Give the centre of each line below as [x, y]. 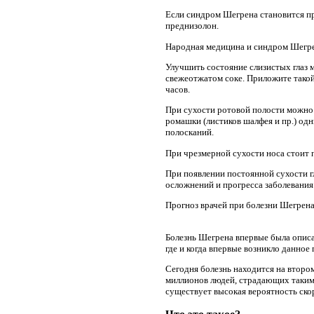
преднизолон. [192, 26]
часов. [178, 90]
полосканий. [190, 132]
